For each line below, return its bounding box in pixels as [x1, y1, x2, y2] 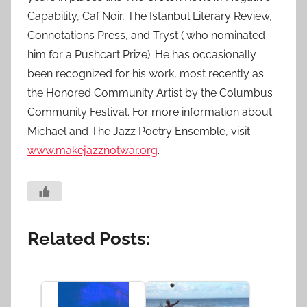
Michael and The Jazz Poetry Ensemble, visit [27, 125, 250, 138]
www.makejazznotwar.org [27, 144, 158, 157]
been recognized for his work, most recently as [27, 67, 264, 80]
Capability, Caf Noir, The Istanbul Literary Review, [27, 10, 272, 23]
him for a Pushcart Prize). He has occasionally [27, 48, 256, 61]
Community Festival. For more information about [27, 106, 272, 119]
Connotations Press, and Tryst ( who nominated [27, 29, 265, 42]
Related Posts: [27, 228, 150, 249]
